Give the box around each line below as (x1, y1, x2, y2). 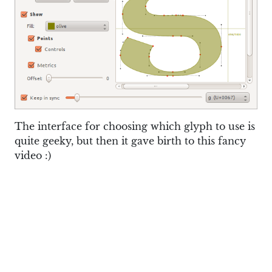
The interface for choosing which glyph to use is (15, 120, 255, 133)
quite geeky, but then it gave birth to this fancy (15, 135, 246, 148)
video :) (15, 149, 51, 162)
